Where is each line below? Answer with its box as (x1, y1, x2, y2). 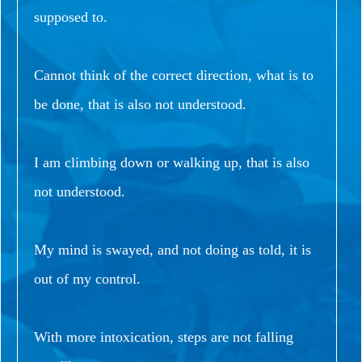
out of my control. (34, 270, 141, 287)
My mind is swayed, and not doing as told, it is (34, 241, 311, 258)
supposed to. (34, 8, 107, 25)
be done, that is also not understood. (34, 95, 246, 112)
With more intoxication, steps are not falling (34, 328, 293, 345)
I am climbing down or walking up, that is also (34, 154, 309, 170)
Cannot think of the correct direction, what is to (34, 66, 314, 83)
